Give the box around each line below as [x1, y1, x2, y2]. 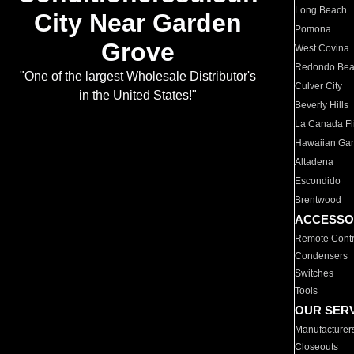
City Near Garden [33, 9, 242, 38]
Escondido [295, 175, 341, 186]
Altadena [295, 156, 334, 168]
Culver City [295, 81, 343, 92]
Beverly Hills [295, 100, 349, 111]
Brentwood [295, 194, 342, 205]
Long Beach [295, 5, 348, 16]
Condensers [295, 250, 348, 262]
